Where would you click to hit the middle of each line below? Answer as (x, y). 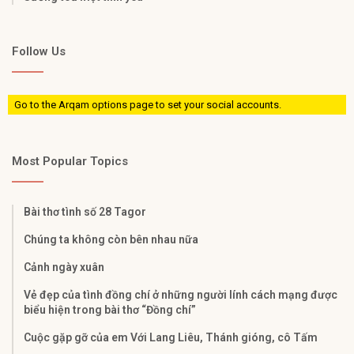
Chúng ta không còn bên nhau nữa (111, 239)
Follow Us (39, 51)
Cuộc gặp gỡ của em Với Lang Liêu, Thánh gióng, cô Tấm (171, 337)
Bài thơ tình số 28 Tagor (85, 211)
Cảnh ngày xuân (64, 267)
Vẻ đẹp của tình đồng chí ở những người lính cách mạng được (181, 294)
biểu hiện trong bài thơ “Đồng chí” (110, 309)
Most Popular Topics (70, 161)
